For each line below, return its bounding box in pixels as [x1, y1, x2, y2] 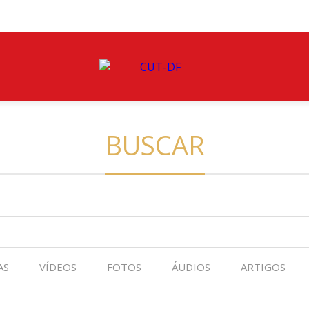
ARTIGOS [241, 260, 286, 274]
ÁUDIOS [172, 260, 210, 274]
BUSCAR [104, 127, 205, 163]
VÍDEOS [39, 260, 77, 274]
